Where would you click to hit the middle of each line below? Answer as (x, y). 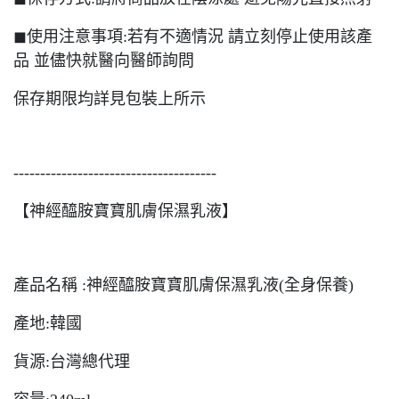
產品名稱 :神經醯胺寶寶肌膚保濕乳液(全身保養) (183, 285)
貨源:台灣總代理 (72, 362)
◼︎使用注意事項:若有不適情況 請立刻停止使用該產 (193, 37)
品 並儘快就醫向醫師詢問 (104, 61)
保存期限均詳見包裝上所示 (110, 99)
